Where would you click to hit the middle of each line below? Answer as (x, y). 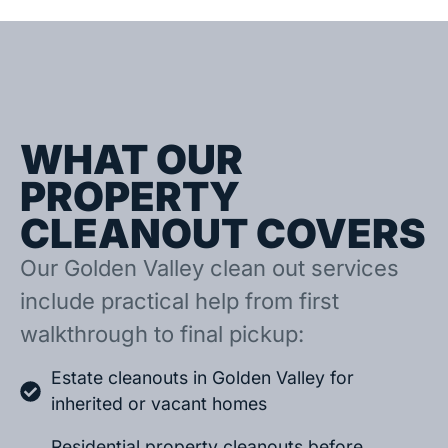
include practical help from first (179, 300)
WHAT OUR (131, 159)
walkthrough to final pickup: (162, 333)
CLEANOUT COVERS (223, 233)
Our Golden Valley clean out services (209, 267)
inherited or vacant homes (159, 404)
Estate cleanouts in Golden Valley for (203, 378)
